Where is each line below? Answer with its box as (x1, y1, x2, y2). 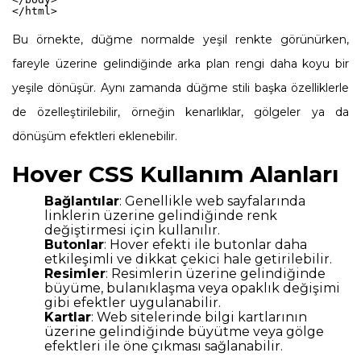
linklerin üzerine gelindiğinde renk (44, 207, 277, 223)
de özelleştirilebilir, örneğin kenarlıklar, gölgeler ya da (12, 104, 349, 119)
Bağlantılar (44, 193, 119, 209)
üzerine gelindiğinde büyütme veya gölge (44, 323, 324, 339)
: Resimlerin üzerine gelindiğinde (106, 265, 326, 281)
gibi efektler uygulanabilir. (44, 294, 221, 310)
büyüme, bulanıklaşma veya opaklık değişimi (44, 280, 340, 296)
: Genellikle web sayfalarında (119, 193, 305, 209)
